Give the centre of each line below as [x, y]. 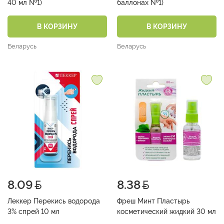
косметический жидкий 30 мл [166, 212]
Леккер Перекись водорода [54, 201]
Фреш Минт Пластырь [153, 201]
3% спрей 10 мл [33, 212]
